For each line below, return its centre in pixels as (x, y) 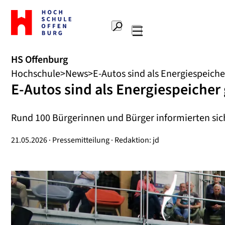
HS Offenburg (39, 60)
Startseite (27, 25)
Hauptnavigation (172, 43)
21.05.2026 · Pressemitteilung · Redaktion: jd (85, 140)
